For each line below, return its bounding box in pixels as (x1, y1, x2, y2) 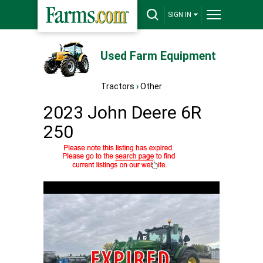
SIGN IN (168, 11, 191, 19)
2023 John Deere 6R (43, 102, 201, 123)
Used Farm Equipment (100, 49, 216, 63)
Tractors (101, 82, 134, 91)
